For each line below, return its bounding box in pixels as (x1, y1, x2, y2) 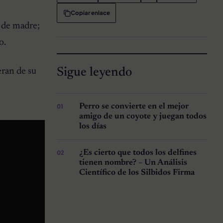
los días (79, 122, 107, 131)
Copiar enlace (71, 9, 111, 17)
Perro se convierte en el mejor (79, 103, 189, 111)
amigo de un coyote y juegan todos (79, 112, 207, 121)
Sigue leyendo (56, 66, 132, 80)
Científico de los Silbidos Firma (79, 169, 195, 177)
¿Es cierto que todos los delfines (79, 149, 197, 157)
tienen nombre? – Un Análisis (79, 159, 188, 167)
